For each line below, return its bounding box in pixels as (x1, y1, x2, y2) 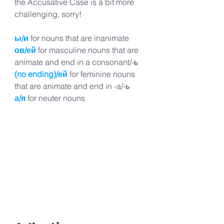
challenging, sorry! (14, 9, 81, 19)
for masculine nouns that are (38, 45, 140, 55)
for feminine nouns (69, 69, 137, 79)
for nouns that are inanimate (30, 33, 129, 43)
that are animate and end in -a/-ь (14, 81, 129, 91)
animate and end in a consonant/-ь (14, 57, 138, 67)
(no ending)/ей (14, 69, 67, 79)
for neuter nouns (27, 93, 85, 103)
